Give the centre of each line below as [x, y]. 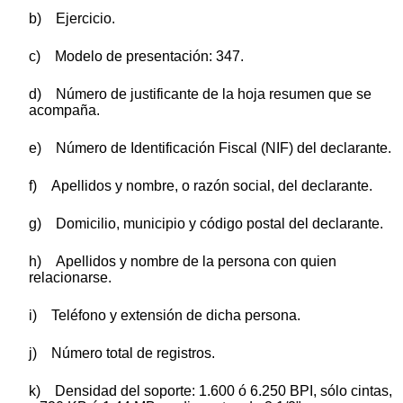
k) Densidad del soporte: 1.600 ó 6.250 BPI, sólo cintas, [210, 390]
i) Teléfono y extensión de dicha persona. [165, 315]
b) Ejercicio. [72, 18]
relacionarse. [70, 277]
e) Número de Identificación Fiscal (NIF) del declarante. [210, 148]
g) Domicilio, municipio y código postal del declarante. [206, 223]
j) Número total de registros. [122, 353]
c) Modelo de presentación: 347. [136, 56]
